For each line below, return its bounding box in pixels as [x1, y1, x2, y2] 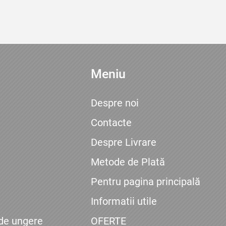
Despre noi [91, 97, 139, 109]
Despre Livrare [91, 136, 157, 149]
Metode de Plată [91, 156, 165, 168]
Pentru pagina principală [91, 176, 201, 188]
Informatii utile [91, 195, 157, 208]
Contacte [91, 117, 132, 129]
